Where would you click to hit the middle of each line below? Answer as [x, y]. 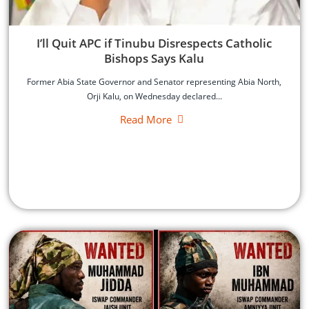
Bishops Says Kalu [154, 58]
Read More [146, 119]
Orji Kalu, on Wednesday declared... [154, 96]
